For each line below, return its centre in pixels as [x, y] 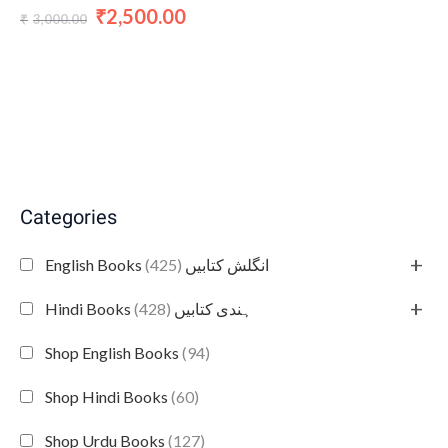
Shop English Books [113, 352]
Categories [68, 219]
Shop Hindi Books [108, 396]
